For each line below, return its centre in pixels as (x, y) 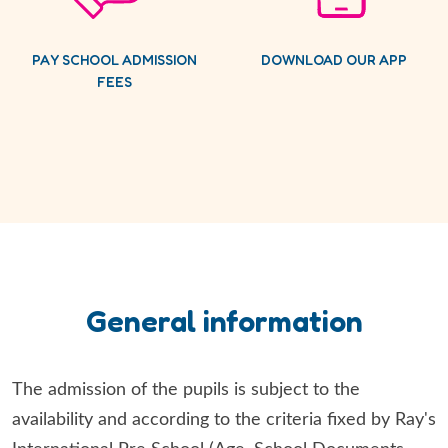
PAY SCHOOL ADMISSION (114, 59)
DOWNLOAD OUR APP (334, 59)
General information (224, 321)
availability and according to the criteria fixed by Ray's (224, 420)
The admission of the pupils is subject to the (186, 390)
